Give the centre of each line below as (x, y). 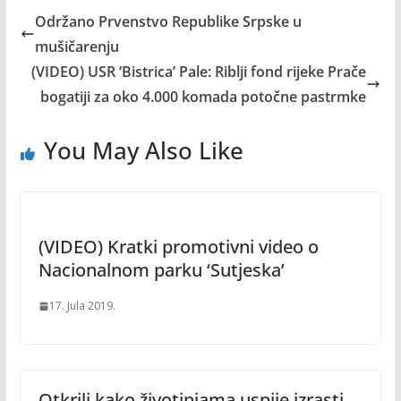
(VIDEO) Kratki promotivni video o (178, 247)
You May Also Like (143, 151)
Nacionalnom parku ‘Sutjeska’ (161, 270)
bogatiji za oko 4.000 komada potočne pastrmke (204, 97)
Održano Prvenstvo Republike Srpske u (168, 22)
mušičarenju (77, 47)
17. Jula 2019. (82, 306)
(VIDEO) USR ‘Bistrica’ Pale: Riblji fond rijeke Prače (199, 72)
